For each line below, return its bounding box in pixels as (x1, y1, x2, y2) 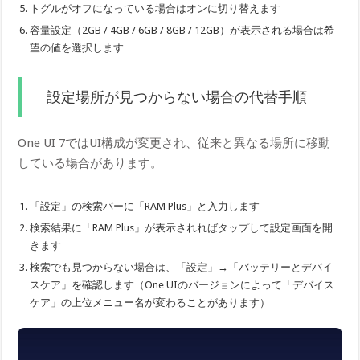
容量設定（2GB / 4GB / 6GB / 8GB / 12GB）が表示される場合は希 (30, 24, 335, 37)
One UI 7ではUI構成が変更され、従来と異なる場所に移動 (18, 136, 331, 151)
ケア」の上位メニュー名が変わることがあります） (30, 297, 271, 309)
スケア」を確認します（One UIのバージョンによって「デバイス (30, 279, 335, 292)
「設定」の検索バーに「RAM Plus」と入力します (30, 200, 260, 213)
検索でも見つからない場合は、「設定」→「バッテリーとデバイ (30, 261, 333, 274)
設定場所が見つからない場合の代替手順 (47, 89, 308, 106)
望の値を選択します (30, 42, 125, 55)
